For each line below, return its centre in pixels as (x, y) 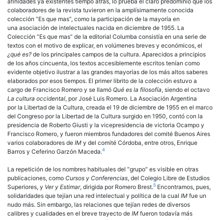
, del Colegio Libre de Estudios (169, 178)
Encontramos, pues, (183, 187)
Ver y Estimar (62, 187)
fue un (197, 195)
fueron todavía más (165, 213)
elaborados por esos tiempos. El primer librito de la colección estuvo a (102, 81)
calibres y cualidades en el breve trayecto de (69, 213)
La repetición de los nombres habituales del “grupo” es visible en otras (103, 169)
